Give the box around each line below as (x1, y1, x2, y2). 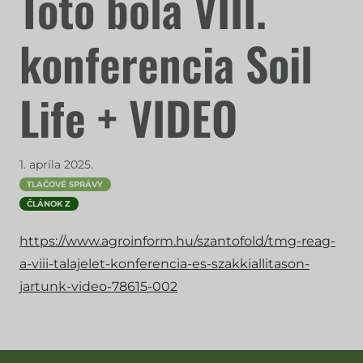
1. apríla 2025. (19, 157, 93, 172)
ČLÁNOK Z (27, 199, 71, 208)
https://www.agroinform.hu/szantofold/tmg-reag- (19, 233, 335, 249)
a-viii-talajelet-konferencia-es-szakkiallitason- (19, 256, 310, 271)
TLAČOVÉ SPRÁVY (27, 180, 104, 189)
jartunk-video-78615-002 (19, 279, 177, 294)
